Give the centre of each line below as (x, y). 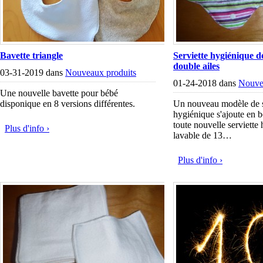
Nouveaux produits (101, 73)
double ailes (196, 66)
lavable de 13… (203, 135)
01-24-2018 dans (206, 83)
